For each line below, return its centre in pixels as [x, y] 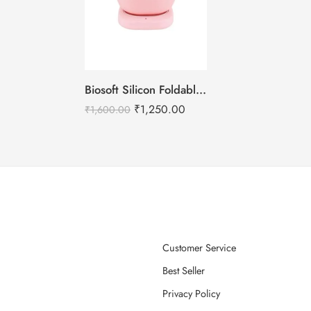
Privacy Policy [191, 293]
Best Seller [184, 270]
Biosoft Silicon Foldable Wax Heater [201, 89]
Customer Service [199, 247]
